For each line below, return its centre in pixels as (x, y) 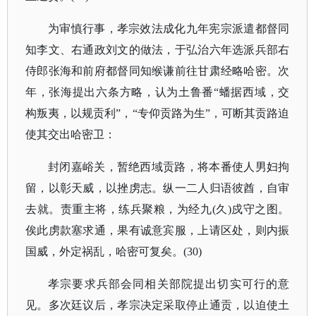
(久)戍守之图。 (251, 209)
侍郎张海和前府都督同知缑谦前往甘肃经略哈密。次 (158, 71)
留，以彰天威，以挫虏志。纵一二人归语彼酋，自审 (158, 188)
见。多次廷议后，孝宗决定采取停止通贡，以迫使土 (158, 305)
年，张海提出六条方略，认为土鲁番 (120, 92)
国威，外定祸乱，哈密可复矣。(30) (114, 251)
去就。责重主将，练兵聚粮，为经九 (119, 209)
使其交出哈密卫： (71, 134)
